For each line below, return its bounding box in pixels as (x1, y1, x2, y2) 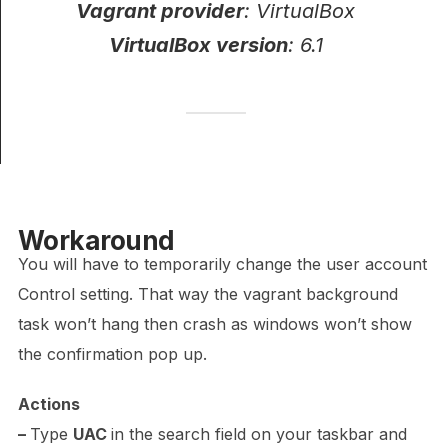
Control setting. (17, 284, 138, 305)
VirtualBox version (108, 33, 288, 58)
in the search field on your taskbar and (110, 424, 407, 445)
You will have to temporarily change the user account (17, 254, 427, 275)
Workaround (17, 225, 175, 257)
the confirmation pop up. (17, 344, 207, 365)
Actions (17, 394, 80, 415)
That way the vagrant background (137, 284, 398, 305)
